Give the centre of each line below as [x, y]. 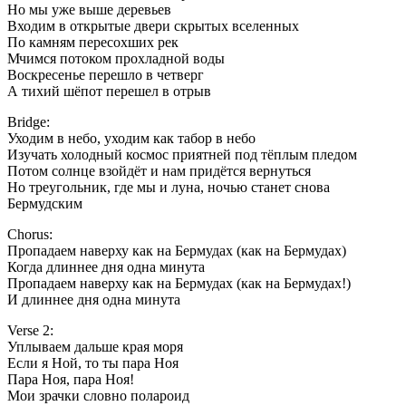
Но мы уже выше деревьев [89, 10]
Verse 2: [30, 331]
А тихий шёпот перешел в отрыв [109, 92]
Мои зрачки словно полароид [98, 396]
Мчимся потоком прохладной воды [116, 59]
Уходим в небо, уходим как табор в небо [131, 139]
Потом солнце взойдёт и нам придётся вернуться [159, 171]
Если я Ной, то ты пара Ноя [93, 363]
